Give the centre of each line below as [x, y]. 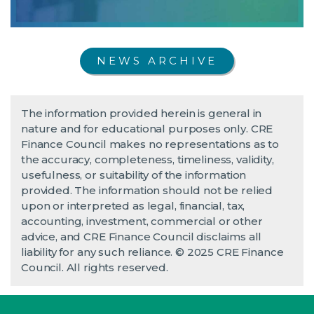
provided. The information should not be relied [147, 190]
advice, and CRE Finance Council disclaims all [142, 236]
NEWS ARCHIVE [157, 60]
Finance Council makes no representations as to [150, 144]
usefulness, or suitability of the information [134, 175]
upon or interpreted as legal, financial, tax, [133, 205]
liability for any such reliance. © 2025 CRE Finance [152, 252]
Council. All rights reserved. [95, 267]
